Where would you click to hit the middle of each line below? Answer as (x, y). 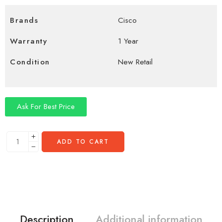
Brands (24, 20)
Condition (30, 62)
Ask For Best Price (46, 106)
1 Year (128, 41)
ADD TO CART (83, 141)
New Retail (135, 62)
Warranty (29, 41)
